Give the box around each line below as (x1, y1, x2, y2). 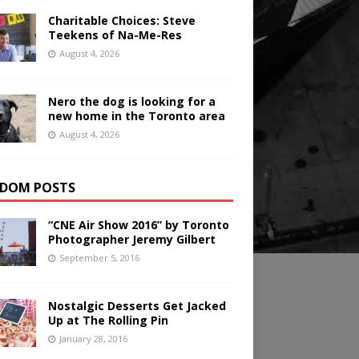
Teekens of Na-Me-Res (47, 27, 182, 43)
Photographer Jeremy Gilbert (47, 232, 216, 248)
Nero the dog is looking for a (47, 94, 216, 110)
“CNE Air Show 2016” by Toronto (47, 217, 229, 233)
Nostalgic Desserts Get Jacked (47, 298, 226, 314)
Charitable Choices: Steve (47, 13, 196, 29)
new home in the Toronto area (47, 108, 225, 124)
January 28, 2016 (58, 333, 127, 345)
